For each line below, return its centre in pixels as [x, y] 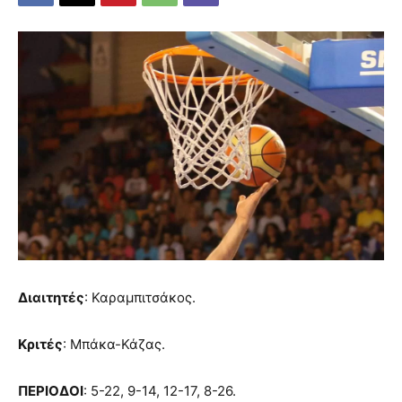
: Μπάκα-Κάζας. [114, 344]
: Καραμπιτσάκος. [140, 297]
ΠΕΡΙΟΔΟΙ [51, 391]
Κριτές [40, 344]
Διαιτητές [51, 297]
